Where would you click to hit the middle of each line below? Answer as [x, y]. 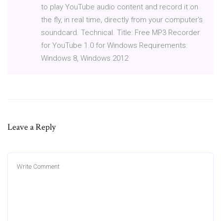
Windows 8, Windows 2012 [85, 58]
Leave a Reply [32, 127]
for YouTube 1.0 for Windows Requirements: [114, 45]
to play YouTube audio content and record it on [120, 7]
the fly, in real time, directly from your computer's [122, 19]
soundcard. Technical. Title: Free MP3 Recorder [120, 32]
